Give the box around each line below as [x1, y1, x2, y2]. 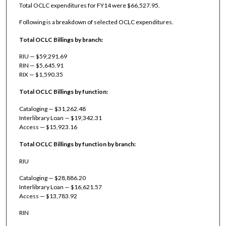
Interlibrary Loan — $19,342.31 [19, 114, 102, 122]
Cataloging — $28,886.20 [19, 174, 86, 182]
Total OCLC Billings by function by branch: [19, 140, 136, 148]
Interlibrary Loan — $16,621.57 [19, 183, 102, 191]
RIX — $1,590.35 [19, 70, 63, 78]
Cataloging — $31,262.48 [19, 104, 86, 112]
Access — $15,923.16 [19, 123, 77, 131]
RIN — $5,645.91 [19, 61, 64, 69]
